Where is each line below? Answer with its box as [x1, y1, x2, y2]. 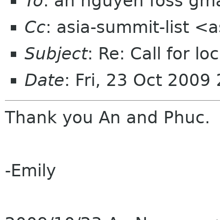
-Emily [5, 161, 56, 180]
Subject [25, 44, 87, 63]
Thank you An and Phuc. [5, 108, 210, 127]
